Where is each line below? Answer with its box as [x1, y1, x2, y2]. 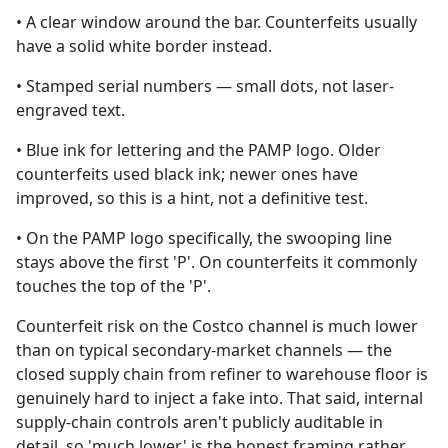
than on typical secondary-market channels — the [16, 338, 392, 361]
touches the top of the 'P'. [16, 274, 211, 297]
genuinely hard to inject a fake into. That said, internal [16, 386, 423, 409]
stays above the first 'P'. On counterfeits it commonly [16, 250, 417, 273]
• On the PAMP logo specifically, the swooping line [16, 226, 392, 249]
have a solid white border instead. [16, 34, 272, 57]
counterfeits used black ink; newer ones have [16, 162, 358, 185]
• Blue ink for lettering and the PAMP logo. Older [16, 138, 381, 161]
